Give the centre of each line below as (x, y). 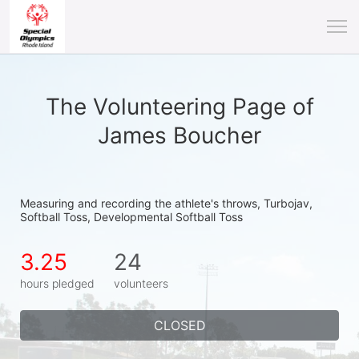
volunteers (141, 283)
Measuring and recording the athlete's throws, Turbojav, (166, 203)
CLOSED (179, 325)
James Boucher (179, 135)
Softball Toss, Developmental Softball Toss (131, 217)
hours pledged (57, 283)
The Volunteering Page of (179, 107)
